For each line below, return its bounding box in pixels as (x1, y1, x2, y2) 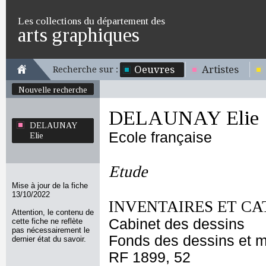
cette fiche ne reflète (12, 217, 83, 226)
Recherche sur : (53, 65, 118, 74)
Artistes (202, 64, 239, 75)
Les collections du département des (18, 15, 165, 27)
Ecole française (109, 129, 212, 145)
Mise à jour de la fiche (12, 181, 88, 190)
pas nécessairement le (12, 226, 90, 235)
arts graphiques (18, 24, 140, 46)
